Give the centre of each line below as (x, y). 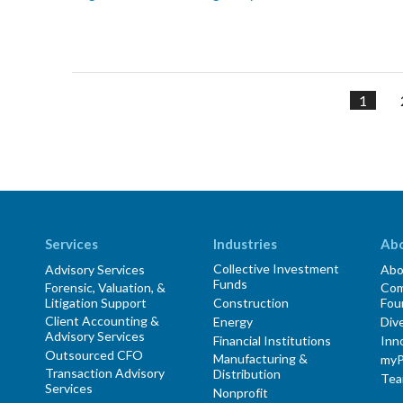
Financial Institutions (272, 341)
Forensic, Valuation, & (105, 288)
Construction (251, 303)
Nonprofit (240, 393)
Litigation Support (96, 303)
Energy (233, 322)
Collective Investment (276, 269)
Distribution (246, 374)
